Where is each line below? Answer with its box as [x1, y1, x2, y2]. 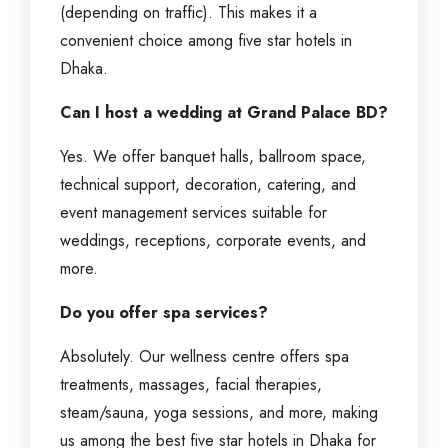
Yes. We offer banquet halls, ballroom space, [60, 145, 366, 168]
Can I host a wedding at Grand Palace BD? [60, 101, 388, 124]
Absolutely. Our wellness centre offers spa [60, 345, 349, 368]
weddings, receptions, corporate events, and [60, 229, 366, 252]
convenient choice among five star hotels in [60, 29, 352, 52]
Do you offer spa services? [60, 301, 268, 324]
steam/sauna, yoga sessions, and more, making [60, 401, 378, 424]
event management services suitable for [60, 201, 327, 224]
